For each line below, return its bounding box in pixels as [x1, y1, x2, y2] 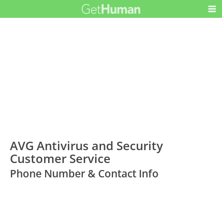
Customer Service [10, 150, 111, 167]
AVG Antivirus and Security [10, 137, 164, 154]
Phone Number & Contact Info [10, 166, 159, 181]
